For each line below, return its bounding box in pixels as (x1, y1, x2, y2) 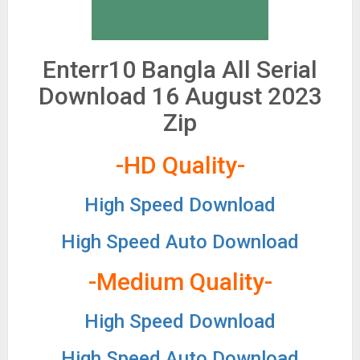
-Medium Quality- (88, 268, 272, 296)
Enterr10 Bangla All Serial (43, 55, 317, 84)
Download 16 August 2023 (38, 82, 322, 110)
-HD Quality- (115, 151, 245, 179)
